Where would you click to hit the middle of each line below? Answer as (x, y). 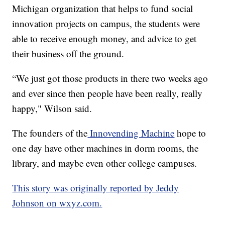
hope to (190, 133)
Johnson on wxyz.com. (57, 202)
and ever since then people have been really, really (107, 93)
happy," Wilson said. (52, 108)
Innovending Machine (131, 133)
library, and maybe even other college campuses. (105, 163)
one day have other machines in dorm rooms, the (105, 148)
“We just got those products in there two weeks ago (110, 78)
